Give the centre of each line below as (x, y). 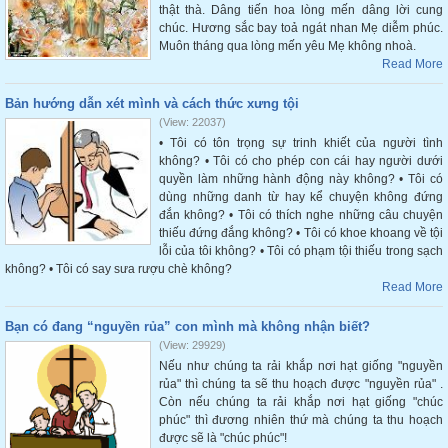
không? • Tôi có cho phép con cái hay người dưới (301, 161)
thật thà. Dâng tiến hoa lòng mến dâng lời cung (301, 10)
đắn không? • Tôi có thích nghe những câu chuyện (301, 215)
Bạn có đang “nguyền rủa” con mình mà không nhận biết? (187, 326)
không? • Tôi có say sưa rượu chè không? (118, 269)
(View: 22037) (192, 122)
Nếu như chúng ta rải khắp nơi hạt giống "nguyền (301, 366)
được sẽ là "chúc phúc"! (223, 438)
